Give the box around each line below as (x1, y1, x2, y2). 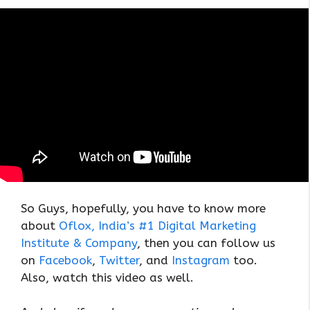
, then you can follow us (137, 235, 275, 250)
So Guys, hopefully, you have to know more (21, 201, 266, 215)
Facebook (39, 253, 92, 267)
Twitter (99, 253, 139, 267)
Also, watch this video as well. (21, 270, 194, 284)
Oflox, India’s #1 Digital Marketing (59, 218, 256, 232)
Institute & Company (21, 235, 137, 250)
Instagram (172, 253, 230, 267)
